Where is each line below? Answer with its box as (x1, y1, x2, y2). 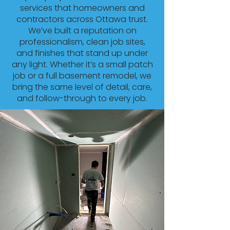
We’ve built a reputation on (28, 25, 137, 36)
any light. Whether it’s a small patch (11, 59, 153, 70)
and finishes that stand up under (16, 47, 148, 59)
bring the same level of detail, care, (12, 81, 152, 93)
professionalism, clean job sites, (19, 36, 145, 48)
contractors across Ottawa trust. (16, 13, 148, 25)
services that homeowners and (20, 2, 145, 14)
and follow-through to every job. (17, 92, 147, 104)
